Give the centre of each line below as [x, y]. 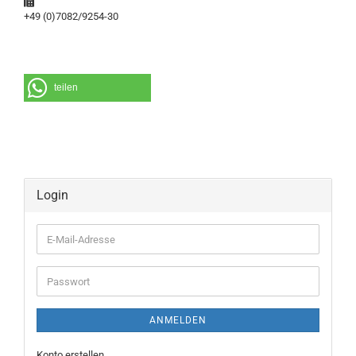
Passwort [68, 280]
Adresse [65, 267]
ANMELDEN [178, 320]
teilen [66, 87]
